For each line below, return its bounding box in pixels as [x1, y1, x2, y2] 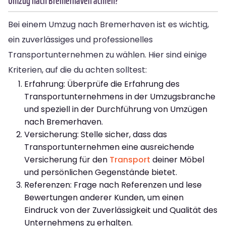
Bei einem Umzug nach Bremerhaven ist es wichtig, [8, 18, 209, 30]
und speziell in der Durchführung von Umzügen [24, 103, 207, 115]
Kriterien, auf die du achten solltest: [8, 64, 147, 76]
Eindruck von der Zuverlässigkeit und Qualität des [24, 204, 217, 216]
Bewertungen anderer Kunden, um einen [24, 191, 184, 203]
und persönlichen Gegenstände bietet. [24, 166, 177, 178]
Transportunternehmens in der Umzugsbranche [24, 90, 215, 102]
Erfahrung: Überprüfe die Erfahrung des [24, 78, 180, 90]
